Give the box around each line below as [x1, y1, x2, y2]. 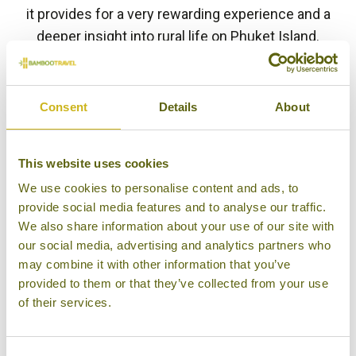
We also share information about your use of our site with [18, 219, 335, 233]
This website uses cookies [18, 156, 169, 170]
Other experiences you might [25, 131, 331, 160]
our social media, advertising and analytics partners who [18, 238, 331, 252]
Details [158, 99, 198, 114]
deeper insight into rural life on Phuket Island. [37, 28, 319, 45]
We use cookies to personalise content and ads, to [18, 181, 299, 195]
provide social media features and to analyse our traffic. [18, 200, 327, 214]
